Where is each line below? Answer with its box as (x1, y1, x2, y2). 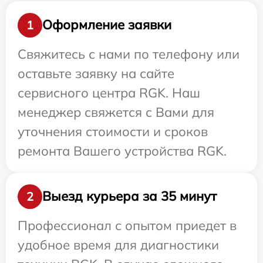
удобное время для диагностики (18, 236, 219, 253)
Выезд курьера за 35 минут (42, 188, 217, 205)
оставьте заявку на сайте (18, 65, 174, 82)
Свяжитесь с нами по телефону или (18, 45, 240, 62)
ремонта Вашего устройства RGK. (18, 142, 227, 159)
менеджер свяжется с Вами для (18, 103, 214, 120)
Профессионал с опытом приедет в (18, 217, 237, 234)
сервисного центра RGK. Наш (18, 84, 200, 101)
